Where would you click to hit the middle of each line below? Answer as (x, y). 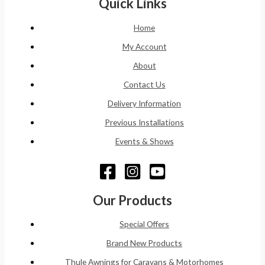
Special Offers (144, 224)
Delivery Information (144, 103)
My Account (144, 46)
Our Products (132, 200)
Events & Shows (144, 141)
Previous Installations (144, 122)
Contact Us (144, 84)
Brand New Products (144, 243)
